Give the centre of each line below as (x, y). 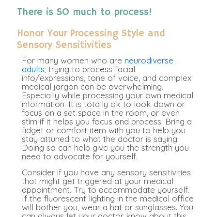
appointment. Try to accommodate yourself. (106, 190)
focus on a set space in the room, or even (101, 113)
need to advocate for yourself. (80, 156)
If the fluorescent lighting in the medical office (108, 199)
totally (96, 104)
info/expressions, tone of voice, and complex (107, 78)
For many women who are (73, 61)
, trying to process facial (90, 69)
